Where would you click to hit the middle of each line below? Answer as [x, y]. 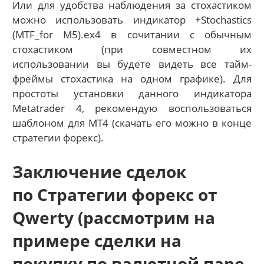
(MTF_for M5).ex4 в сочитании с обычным [132, 35]
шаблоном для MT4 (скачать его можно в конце [132, 123]
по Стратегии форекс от [115, 194]
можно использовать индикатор [104, 20]
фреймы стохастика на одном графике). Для [132, 79]
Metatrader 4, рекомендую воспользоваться [132, 108]
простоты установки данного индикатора [132, 94]
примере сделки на [97, 240]
